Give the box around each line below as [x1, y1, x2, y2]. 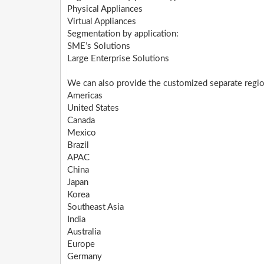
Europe [67, 240, 95, 249]
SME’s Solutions [67, 42, 130, 51]
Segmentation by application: [67, 29, 179, 39]
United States [67, 104, 119, 113]
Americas [67, 91, 103, 101]
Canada [67, 116, 95, 126]
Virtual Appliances [67, 17, 136, 27]
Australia [67, 227, 101, 237]
